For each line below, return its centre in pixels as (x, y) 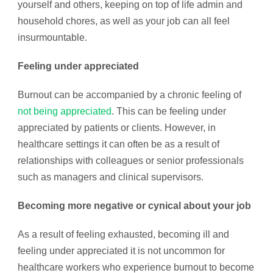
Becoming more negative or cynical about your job (134, 206)
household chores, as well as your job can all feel (124, 21)
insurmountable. (54, 37)
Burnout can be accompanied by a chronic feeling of (129, 95)
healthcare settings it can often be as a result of (119, 144)
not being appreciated (65, 111)
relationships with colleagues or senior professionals (131, 161)
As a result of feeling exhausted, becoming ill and (123, 234)
